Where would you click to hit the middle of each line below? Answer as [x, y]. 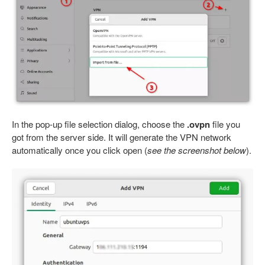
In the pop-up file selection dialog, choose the [99, 124]
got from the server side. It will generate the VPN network [122, 137]
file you [225, 124]
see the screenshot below [197, 150]
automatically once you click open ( [80, 150]
